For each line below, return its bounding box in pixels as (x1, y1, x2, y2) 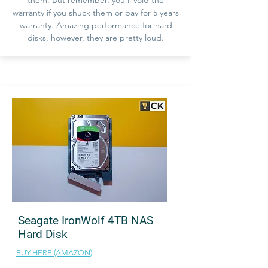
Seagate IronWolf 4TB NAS (18, 213, 153, 227)
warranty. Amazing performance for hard (19, 19, 172, 31)
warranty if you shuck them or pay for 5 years (13, 7, 179, 18)
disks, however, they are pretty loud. (28, 32, 164, 43)
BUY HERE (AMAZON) (16, 248, 92, 257)
